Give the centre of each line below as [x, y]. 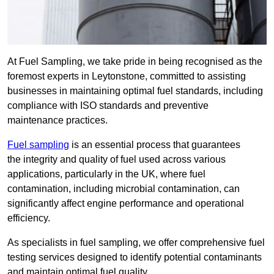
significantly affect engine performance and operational [126, 204]
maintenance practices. [57, 120]
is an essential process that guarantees [155, 145]
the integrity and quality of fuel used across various [117, 160]
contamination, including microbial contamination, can [124, 189]
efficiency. [29, 218]
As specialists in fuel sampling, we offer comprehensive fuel [136, 243]
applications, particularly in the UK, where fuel [106, 174]
